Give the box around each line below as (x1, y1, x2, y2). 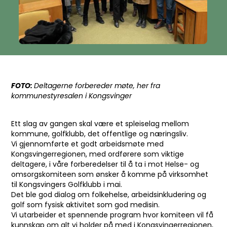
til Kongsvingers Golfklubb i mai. (11, 179, 123, 190)
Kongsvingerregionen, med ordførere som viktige (11, 148, 184, 159)
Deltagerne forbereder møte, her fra (34, 80, 161, 91)
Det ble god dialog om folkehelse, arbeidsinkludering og (11, 189, 207, 200)
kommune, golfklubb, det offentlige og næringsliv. (11, 128, 188, 139)
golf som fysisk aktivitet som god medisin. (11, 199, 160, 210)
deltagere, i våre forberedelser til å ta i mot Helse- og (11, 159, 200, 169)
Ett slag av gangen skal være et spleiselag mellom (11, 118, 190, 129)
